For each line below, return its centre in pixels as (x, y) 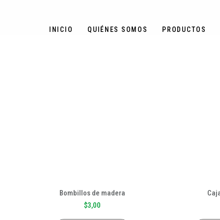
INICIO (61, 29)
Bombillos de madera (93, 193)
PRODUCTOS (184, 29)
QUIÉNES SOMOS (118, 29)
